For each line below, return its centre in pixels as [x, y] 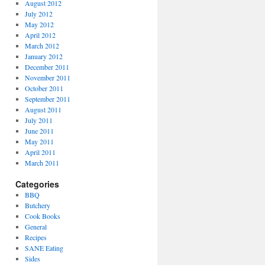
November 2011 [47, 77]
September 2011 [47, 99]
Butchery [37, 205]
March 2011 [42, 163]
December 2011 [47, 67]
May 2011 [39, 141]
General [35, 227]
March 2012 [42, 46]
